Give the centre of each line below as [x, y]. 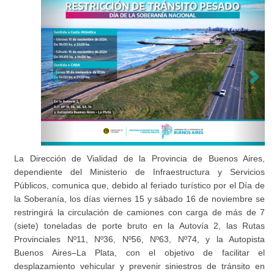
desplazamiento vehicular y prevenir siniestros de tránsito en [139, 266]
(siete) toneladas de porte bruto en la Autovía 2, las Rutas [139, 225]
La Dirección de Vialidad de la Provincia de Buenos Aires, [139, 158]
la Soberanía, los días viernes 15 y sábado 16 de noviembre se [139, 198]
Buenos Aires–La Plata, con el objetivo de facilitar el [139, 252]
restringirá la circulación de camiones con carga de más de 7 [139, 212]
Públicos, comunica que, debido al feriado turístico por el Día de [139, 185]
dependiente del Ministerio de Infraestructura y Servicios [139, 172]
